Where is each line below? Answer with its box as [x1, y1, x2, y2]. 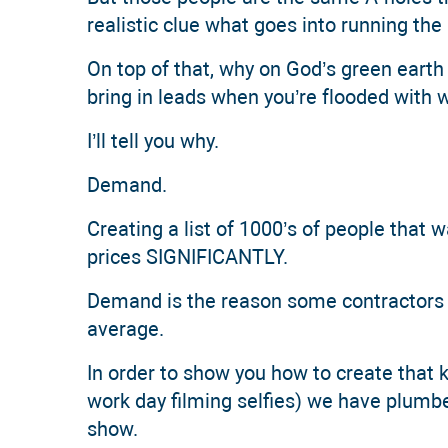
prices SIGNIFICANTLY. [87, 245, 289, 270]
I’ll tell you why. [87, 129, 220, 154]
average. [87, 317, 165, 342]
